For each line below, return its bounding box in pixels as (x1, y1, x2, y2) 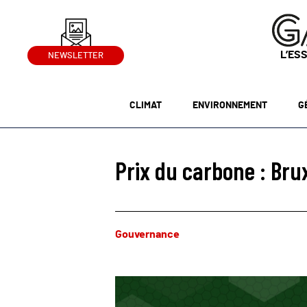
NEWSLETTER (48, 51, 104, 61)
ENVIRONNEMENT (192, 101, 267, 110)
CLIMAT (130, 101, 162, 110)
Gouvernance (115, 229, 180, 240)
